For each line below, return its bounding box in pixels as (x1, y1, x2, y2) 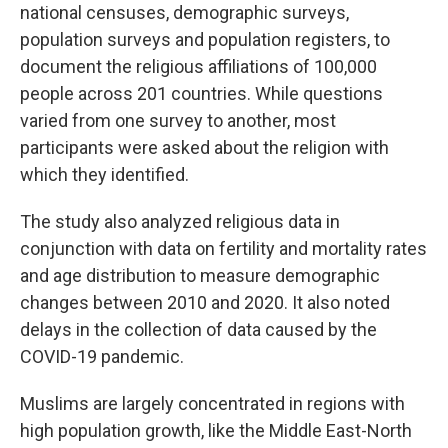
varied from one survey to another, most (20, 110, 336, 131)
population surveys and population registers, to (20, 29, 390, 50)
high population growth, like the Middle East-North (20, 420, 412, 441)
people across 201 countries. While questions (20, 83, 383, 104)
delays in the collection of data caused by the (20, 319, 377, 340)
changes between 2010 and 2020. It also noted (20, 292, 390, 313)
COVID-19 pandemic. (20, 346, 184, 367)
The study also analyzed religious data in (20, 211, 340, 232)
